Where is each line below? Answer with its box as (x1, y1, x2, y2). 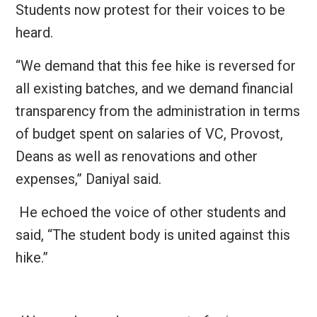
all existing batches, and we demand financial (15, 80, 293, 97)
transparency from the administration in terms (15, 103, 300, 120)
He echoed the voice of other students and (18, 204, 286, 221)
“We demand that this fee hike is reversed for (15, 57, 296, 74)
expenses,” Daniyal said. (15, 171, 165, 188)
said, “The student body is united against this (15, 226, 290, 243)
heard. (15, 24, 53, 41)
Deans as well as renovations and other (15, 148, 258, 165)
